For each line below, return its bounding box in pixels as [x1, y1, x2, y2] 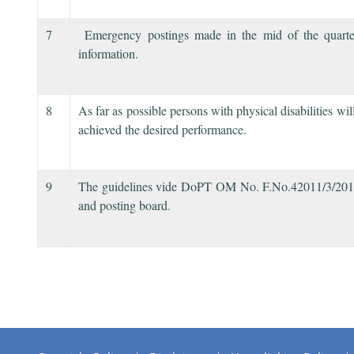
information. [78, 44, 138, 62]
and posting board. [78, 196, 171, 213]
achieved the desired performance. [78, 120, 247, 137]
